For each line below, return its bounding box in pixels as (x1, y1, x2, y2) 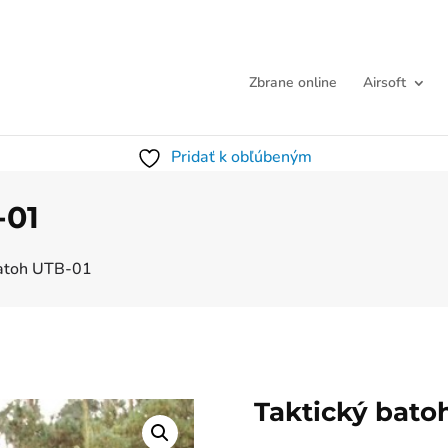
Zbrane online (249, 73, 337, 92)
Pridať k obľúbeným (170, 146, 312, 168)
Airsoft (363, 73, 406, 92)
